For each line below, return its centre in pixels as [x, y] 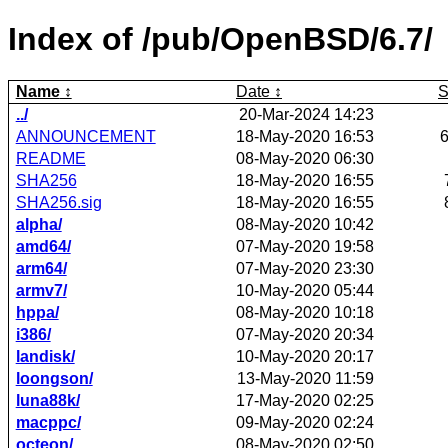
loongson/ [54, 378]
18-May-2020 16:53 [305, 136]
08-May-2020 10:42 [305, 224]
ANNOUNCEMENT [85, 136]
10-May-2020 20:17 [305, 356]
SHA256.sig [58, 202]
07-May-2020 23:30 [305, 268]
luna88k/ [47, 400]
